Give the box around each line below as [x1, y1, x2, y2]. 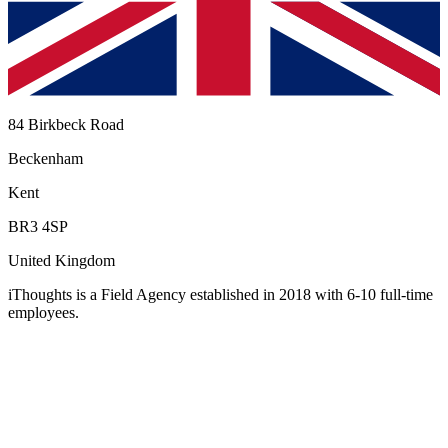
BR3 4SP [8, 218, 68, 236]
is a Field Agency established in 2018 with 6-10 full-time [76, 286, 433, 304]
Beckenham [8, 150, 83, 168]
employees [8, 304, 75, 322]
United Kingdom [8, 252, 115, 270]
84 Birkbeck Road [8, 116, 124, 134]
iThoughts [8, 286, 72, 304]
